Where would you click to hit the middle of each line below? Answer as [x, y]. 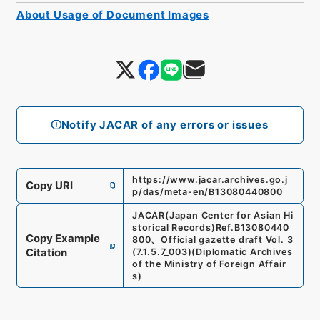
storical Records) [174, 228]
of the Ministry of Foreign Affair [209, 264]
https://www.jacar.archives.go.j [210, 180]
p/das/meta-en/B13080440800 [207, 192]
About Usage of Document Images [113, 15]
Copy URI [49, 186]
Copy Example [62, 239]
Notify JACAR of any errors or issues [165, 125]
